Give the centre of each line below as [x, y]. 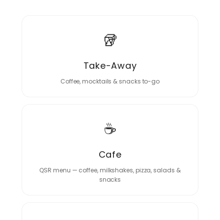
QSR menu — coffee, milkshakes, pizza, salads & [110, 170]
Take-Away [110, 66]
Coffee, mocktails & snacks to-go [110, 81]
